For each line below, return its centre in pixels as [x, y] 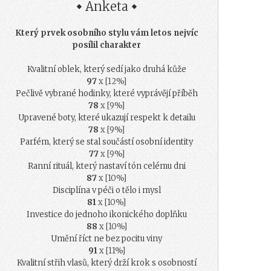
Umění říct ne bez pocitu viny [106, 238]
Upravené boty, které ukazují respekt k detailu [106, 117]
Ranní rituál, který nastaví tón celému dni [106, 166]
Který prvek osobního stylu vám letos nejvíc [106, 33]
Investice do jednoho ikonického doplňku [106, 214]
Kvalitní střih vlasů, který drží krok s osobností [106, 263]
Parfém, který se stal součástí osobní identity [106, 142]
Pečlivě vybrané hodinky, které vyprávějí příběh [106, 93]
